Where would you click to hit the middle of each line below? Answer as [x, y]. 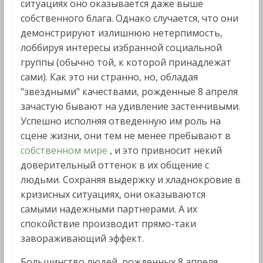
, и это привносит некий [166, 150]
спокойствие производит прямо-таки [108, 224]
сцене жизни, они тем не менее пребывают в [125, 136]
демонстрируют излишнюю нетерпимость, [121, 33]
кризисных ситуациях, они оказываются [113, 194]
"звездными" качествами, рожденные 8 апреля [129, 92]
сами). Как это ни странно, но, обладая [109, 77]
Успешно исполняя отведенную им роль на [120, 121]
